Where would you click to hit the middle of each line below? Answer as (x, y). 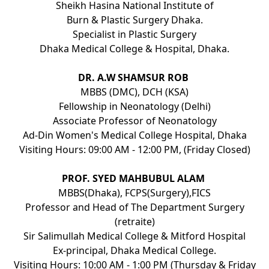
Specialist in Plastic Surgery (134, 34)
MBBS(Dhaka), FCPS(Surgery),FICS (134, 192)
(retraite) (134, 221)
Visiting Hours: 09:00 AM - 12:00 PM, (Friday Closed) (134, 149)
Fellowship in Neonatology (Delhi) (134, 106)
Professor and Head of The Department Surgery (134, 207)
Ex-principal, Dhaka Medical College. (134, 250)
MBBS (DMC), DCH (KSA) (134, 92)
